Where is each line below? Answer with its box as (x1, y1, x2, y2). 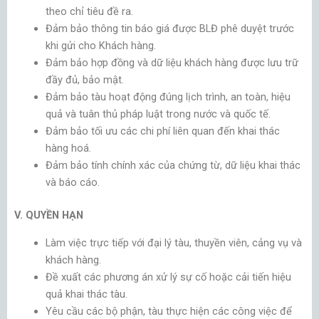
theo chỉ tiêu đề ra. (45, 5, 133, 19)
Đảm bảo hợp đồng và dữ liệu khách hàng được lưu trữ (45, 56, 298, 70)
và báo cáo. (45, 176, 100, 189)
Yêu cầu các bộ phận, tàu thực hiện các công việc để (45, 304, 292, 318)
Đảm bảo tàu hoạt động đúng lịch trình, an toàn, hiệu (45, 90, 291, 104)
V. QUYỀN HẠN (14, 209, 83, 222)
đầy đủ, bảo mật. (45, 73, 124, 87)
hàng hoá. (45, 142, 91, 155)
